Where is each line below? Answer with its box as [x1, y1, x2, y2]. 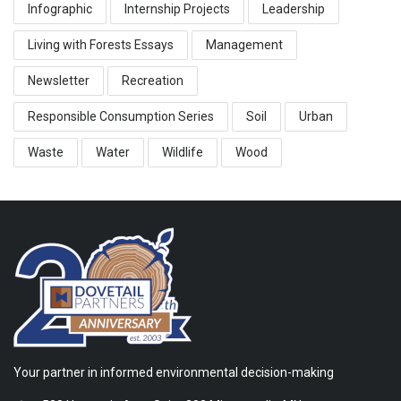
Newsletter [28, 73, 90, 88]
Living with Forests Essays [28, 37, 174, 52]
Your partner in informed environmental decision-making [13, 364, 334, 380]
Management [206, 37, 283, 52]
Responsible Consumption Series [28, 108, 214, 124]
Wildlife [162, 144, 203, 159]
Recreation [122, 73, 183, 88]
